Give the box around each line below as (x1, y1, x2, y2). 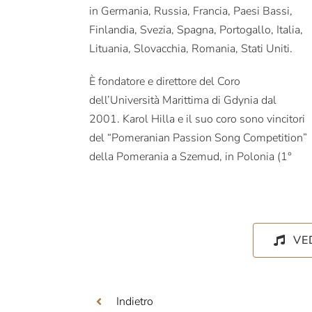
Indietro (116, 293, 153, 309)
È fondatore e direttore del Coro (89, 73, 241, 89)
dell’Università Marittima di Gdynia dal (89, 92, 277, 108)
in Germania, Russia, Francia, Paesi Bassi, (89, 3, 293, 19)
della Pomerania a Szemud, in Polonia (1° (89, 148, 292, 164)
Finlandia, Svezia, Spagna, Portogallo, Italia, (89, 22, 304, 38)
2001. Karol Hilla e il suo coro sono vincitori (89, 111, 306, 127)
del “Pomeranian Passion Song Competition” (89, 130, 308, 146)
